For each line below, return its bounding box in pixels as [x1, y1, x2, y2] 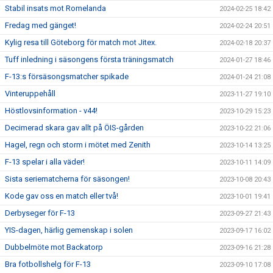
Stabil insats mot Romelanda [5, 3, 106, 13]
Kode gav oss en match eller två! [5, 191, 118, 200]
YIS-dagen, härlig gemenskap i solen [5, 225, 133, 235]
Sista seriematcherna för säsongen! [5, 174, 130, 183]
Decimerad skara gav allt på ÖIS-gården [5, 122, 144, 132]
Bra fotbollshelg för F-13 [5, 259, 91, 269]
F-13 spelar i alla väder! [5, 157, 85, 166]
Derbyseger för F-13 [5, 208, 75, 218]
